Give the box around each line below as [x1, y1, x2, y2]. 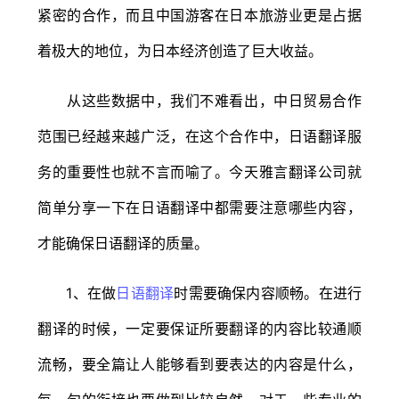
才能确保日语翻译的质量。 [37, 233, 208, 252]
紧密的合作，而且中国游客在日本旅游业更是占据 [37, 5, 362, 24]
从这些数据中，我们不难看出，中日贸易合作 [37, 91, 362, 110]
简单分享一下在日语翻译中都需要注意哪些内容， [37, 198, 362, 216]
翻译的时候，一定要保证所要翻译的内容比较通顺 [37, 319, 362, 338]
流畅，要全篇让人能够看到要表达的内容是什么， [37, 354, 362, 373]
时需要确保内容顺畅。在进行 [174, 283, 362, 302]
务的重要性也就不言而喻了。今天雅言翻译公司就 [37, 162, 362, 181]
